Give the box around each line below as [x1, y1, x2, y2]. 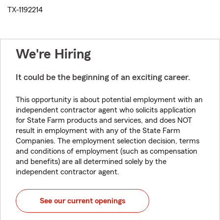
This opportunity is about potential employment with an [16, 96, 203, 104]
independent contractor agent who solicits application [16, 106, 196, 114]
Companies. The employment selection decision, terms [16, 137, 199, 145]
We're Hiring [16, 47, 91, 61]
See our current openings [40, 197, 125, 205]
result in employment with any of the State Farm [16, 127, 180, 135]
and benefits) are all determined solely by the [16, 158, 166, 165]
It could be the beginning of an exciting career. [16, 73, 190, 82]
